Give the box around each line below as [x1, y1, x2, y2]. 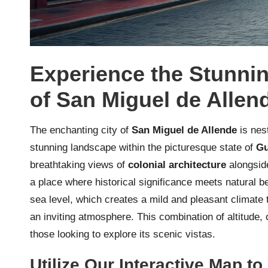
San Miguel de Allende [132, 124, 237, 136]
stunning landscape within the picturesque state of [30, 142, 256, 154]
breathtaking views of [30, 159, 128, 171]
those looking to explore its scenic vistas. [30, 229, 215, 240]
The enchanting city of [30, 124, 132, 136]
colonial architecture [128, 159, 226, 171]
